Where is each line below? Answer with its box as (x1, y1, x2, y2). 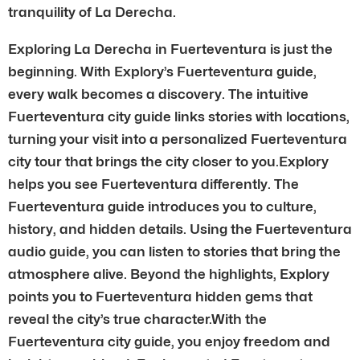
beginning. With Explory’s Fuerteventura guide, (8, 63, 317, 80)
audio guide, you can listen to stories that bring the (8, 243, 341, 260)
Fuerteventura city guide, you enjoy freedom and (8, 333, 330, 350)
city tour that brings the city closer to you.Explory (8, 153, 329, 170)
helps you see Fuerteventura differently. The (8, 175, 299, 192)
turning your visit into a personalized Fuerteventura (8, 130, 347, 147)
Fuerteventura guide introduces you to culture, (8, 198, 317, 215)
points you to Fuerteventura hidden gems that (8, 288, 313, 305)
